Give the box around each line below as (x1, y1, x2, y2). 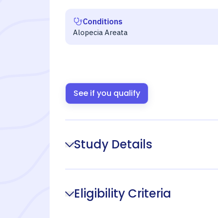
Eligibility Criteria (74, 185, 171, 201)
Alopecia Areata (73, 28, 127, 37)
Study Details (74, 136, 152, 152)
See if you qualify (73, 88, 140, 99)
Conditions (83, 17, 123, 26)
